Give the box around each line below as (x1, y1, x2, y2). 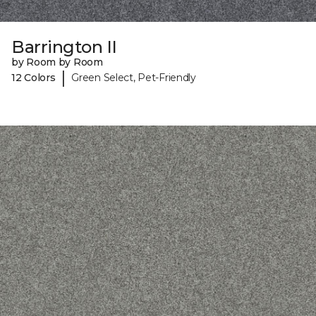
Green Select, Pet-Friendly (71, 71, 196, 84)
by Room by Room (11, 56, 103, 69)
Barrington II (11, 37, 117, 58)
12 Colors (11, 71, 56, 84)
